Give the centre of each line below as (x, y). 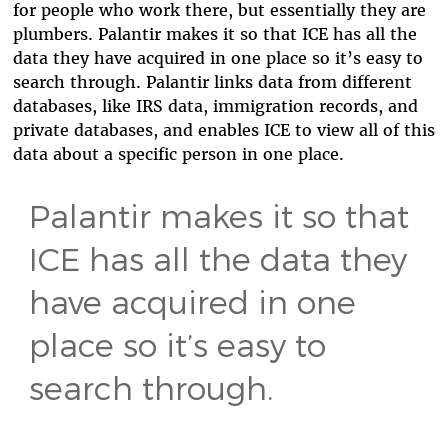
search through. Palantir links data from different (212, 82)
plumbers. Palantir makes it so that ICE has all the (214, 34)
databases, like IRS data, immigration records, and (215, 106)
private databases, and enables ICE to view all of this (223, 130)
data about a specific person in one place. (180, 154)
